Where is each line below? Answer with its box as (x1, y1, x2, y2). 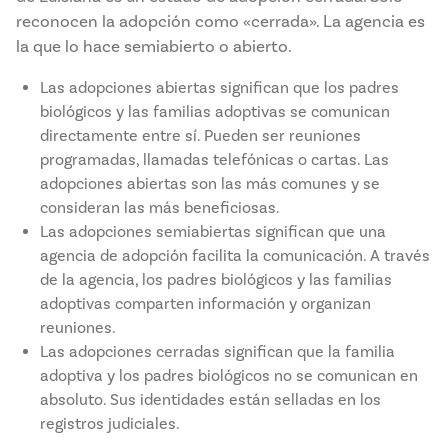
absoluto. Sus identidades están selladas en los (40, 390, 381, 410)
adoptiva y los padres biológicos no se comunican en (40, 366, 418, 386)
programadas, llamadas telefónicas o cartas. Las (40, 150, 389, 170)
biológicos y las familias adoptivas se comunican (40, 102, 390, 122)
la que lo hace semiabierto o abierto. (16, 36, 292, 58)
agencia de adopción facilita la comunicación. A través (40, 246, 430, 266)
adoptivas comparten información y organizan (40, 294, 371, 314)
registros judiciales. (40, 414, 180, 434)
